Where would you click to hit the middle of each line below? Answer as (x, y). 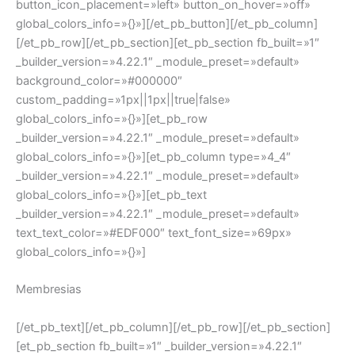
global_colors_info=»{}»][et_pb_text (111, 195)
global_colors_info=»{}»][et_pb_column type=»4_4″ (153, 157)
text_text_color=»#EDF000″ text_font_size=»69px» (154, 233)
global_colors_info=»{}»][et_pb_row (112, 119)
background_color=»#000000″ (99, 81)
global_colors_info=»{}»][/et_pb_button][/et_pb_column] (167, 24)
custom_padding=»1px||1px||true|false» (123, 100)
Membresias (49, 290)
